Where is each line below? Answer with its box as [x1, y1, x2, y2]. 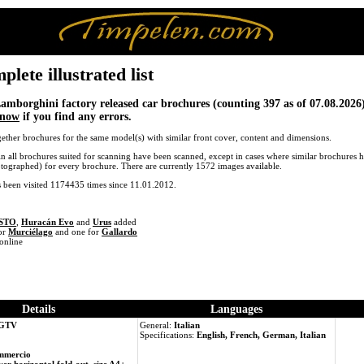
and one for [53, 227, 102, 237]
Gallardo [102, 227, 137, 237]
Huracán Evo [21, 217, 74, 227]
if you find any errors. [19, 110, 132, 123]
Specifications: [140, 330, 197, 340]
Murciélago [8, 227, 53, 237]
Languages [210, 303, 262, 316]
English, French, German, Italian [197, 330, 326, 340]
